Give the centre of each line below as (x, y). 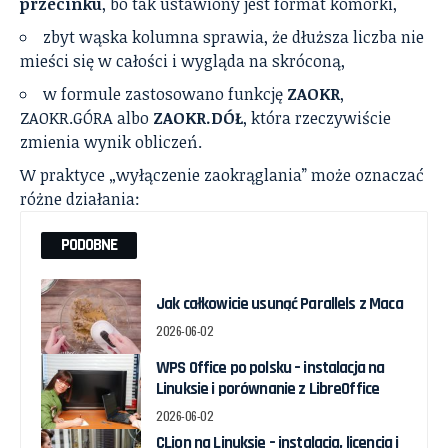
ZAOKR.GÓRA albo (86, 118)
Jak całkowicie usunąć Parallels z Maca (279, 303)
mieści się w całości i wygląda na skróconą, (182, 61)
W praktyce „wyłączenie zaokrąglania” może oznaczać (222, 175)
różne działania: (80, 199)
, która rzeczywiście (317, 118)
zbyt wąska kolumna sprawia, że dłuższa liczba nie (233, 37)
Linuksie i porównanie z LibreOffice (268, 389)
